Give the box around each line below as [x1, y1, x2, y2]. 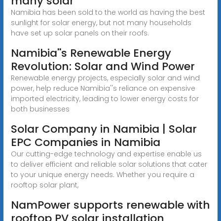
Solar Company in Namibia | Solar [10, 121, 197, 137]
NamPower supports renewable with [10, 197, 210, 213]
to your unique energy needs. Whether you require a [10, 169, 194, 180]
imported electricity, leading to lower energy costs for [10, 93, 199, 104]
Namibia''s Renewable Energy [10, 45, 171, 61]
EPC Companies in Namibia [10, 134, 160, 150]
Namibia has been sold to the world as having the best [10, 7, 205, 17]
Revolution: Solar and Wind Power [10, 58, 195, 74]
